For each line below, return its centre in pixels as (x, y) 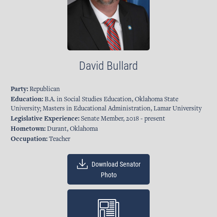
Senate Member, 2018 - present (123, 119)
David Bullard (108, 66)
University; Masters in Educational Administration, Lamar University (106, 109)
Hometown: (28, 129)
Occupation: (29, 139)
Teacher (59, 139)
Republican (44, 89)
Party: (20, 89)
